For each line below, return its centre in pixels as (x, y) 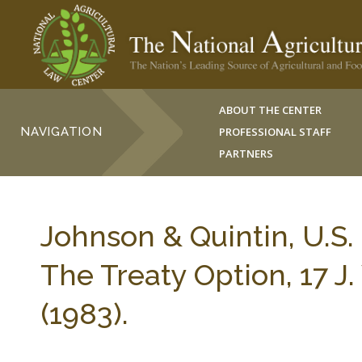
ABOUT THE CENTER (271, 110)
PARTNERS (246, 154)
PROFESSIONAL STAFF (276, 132)
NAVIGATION (61, 132)
